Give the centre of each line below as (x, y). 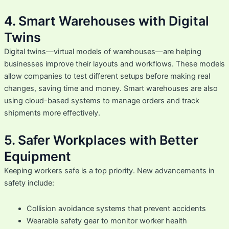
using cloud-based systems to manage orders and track (101, 100)
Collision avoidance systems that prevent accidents (116, 208)
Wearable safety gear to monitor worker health (107, 221)
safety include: (29, 183)
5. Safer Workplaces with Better (101, 140)
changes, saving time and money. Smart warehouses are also (111, 88)
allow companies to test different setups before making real (107, 76)
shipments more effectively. (52, 113)
